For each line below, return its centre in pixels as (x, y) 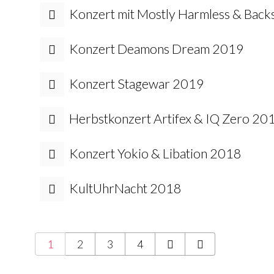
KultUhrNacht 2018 (125, 188)
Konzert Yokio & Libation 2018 (155, 154)
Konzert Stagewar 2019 (137, 84)
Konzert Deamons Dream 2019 (157, 49)
